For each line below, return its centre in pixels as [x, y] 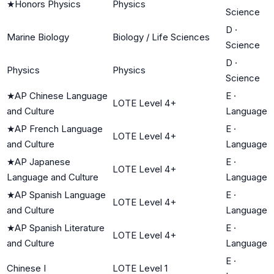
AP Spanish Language [60, 194]
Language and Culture [53, 177]
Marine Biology [38, 37]
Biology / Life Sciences [161, 37]
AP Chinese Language [61, 95]
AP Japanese [43, 161]
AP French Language [59, 128]
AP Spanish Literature [60, 228]
